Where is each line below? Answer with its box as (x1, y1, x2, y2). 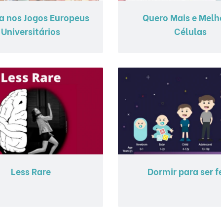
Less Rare (10, 164, 51, 178)
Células (174, 24, 207, 37)
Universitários (1, 24, 61, 37)
